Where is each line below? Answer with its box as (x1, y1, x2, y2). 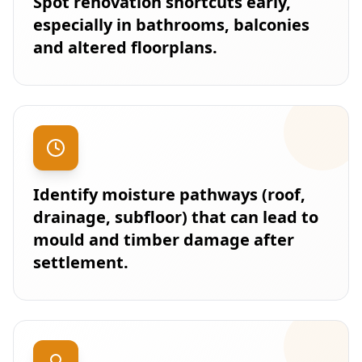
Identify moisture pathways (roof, (33, 183, 305, 205)
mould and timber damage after (33, 229, 294, 250)
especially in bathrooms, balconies (33, 14, 309, 36)
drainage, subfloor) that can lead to (33, 206, 318, 228)
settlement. (33, 251, 128, 273)
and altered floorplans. (33, 36, 217, 58)
